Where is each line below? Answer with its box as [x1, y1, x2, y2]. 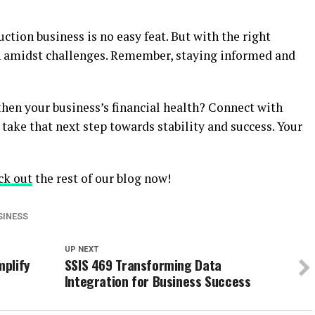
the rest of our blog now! [32, 170, 171, 186]
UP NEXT [64, 245, 98, 254]
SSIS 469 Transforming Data [64, 255, 221, 275]
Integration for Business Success [64, 271, 251, 291]
